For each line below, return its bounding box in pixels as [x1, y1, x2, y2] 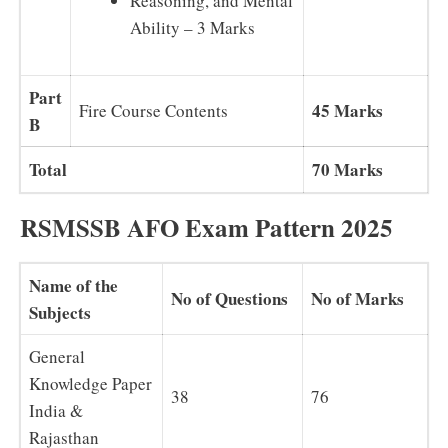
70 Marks [312, 156, 383, 182]
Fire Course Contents [79, 98, 228, 122]
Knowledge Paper [29, 371, 152, 395]
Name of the [29, 272, 118, 298]
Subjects [29, 299, 91, 325]
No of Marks [311, 285, 404, 311]
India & [29, 398, 83, 422]
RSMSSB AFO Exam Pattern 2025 [20, 208, 393, 246]
